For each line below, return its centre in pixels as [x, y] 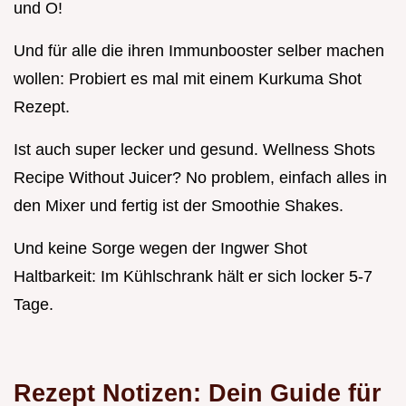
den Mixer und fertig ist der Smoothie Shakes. [179, 205]
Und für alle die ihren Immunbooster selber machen [199, 50]
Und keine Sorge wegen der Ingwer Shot [160, 248]
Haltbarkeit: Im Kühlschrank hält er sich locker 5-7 [193, 276]
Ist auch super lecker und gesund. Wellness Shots [194, 149]
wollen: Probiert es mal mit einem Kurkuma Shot [188, 78]
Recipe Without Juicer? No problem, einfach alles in [200, 177]
